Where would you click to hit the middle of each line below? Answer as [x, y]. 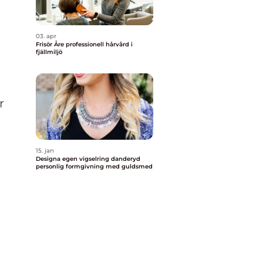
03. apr [46, 36]
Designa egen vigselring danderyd [88, 159]
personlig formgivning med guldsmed [94, 166]
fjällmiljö [49, 52]
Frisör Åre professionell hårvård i [51, 44]
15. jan [45, 151]
